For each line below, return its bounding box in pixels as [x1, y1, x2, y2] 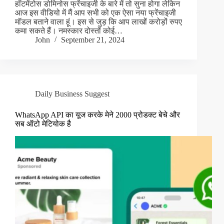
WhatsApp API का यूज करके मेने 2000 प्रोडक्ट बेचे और [15, 110, 180, 119]
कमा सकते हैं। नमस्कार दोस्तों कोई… [15, 26, 122, 35]
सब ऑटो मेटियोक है [15, 119, 71, 128]
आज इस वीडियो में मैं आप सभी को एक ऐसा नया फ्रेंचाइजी [15, 8, 176, 17]
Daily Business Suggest [35, 89, 109, 98]
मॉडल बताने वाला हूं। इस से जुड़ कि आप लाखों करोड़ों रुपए [15, 17, 182, 26]
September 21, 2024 [61, 35, 124, 44]
